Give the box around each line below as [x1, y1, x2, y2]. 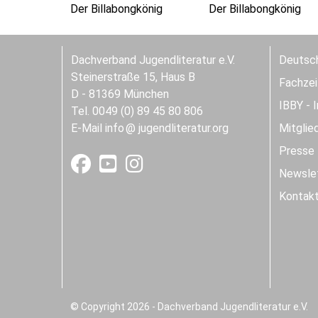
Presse [278, 143, 314, 158]
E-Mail [71, 121, 105, 135]
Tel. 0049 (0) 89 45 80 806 [71, 104, 203, 118]
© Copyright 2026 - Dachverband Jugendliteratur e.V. [70, 300, 308, 312]
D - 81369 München [71, 87, 169, 101]
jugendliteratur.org [138, 121, 229, 135]
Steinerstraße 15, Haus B [71, 70, 195, 84]
